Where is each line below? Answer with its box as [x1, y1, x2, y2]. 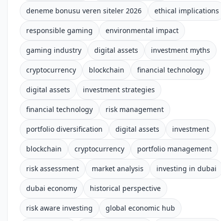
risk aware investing [26, 203, 93, 213]
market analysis [92, 164, 144, 173]
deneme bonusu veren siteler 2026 [26, 6, 142, 15]
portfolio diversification [26, 124, 103, 134]
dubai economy [26, 184, 77, 193]
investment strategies [83, 85, 155, 94]
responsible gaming [26, 26, 93, 35]
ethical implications [154, 6, 219, 15]
